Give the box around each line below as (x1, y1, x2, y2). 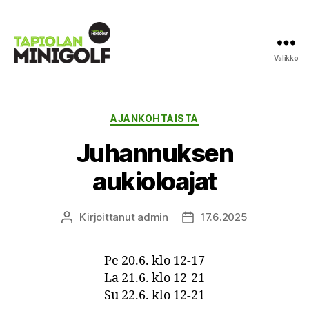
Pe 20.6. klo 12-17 (104, 252, 205, 269)
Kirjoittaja (66, 210, 114, 224)
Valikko (274, 54, 299, 62)
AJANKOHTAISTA (110, 112, 199, 124)
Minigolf (13, 77, 59, 92)
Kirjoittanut (79, 210, 138, 223)
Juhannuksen (75, 137, 234, 168)
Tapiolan (13, 62, 63, 77)
